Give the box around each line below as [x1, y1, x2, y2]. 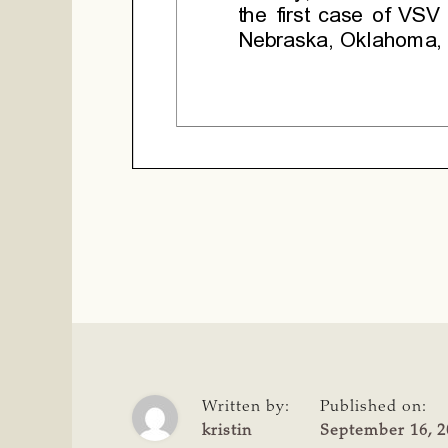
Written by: [202, 399, 290, 416]
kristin [202, 423, 252, 440]
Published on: [320, 399, 427, 416]
